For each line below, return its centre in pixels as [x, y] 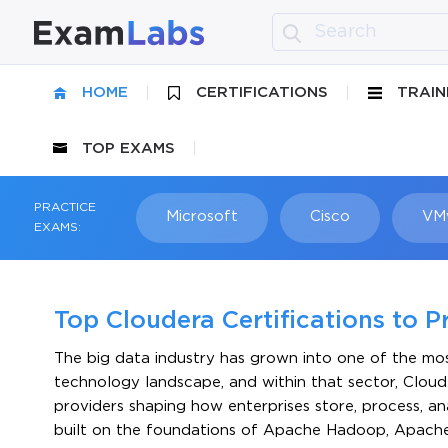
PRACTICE [64, 207]
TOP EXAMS [128, 148]
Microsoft [201, 217]
